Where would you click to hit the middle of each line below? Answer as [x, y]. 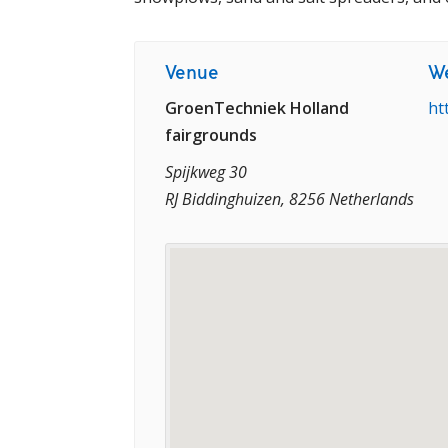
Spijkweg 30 [206, 172]
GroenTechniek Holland [257, 108]
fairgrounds [211, 135]
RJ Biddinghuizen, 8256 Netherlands [289, 199]
